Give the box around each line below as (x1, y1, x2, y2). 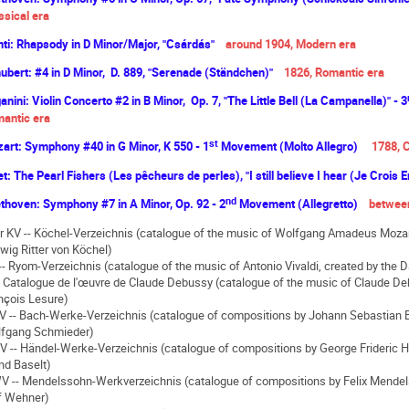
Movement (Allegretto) (236, 194, 358, 212)
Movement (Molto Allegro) (218, 137, 358, 154)
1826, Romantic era (284, 63, 384, 80)
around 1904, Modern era (225, 35, 356, 52)
